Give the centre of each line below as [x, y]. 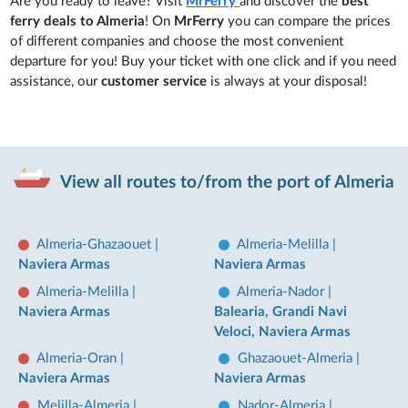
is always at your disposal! [287, 82]
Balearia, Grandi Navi [281, 311]
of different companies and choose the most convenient [177, 41]
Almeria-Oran [78, 359]
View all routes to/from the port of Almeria [226, 182]
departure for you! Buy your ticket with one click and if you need [204, 61]
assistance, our [56, 82]
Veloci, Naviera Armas [283, 331]
